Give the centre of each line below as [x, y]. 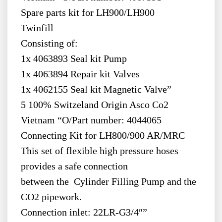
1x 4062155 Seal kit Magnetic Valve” [96, 90]
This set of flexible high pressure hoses [99, 151]
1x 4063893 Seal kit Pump [74, 59]
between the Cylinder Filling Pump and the [108, 182]
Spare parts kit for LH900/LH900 [87, 13]
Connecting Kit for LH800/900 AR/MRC [103, 136]
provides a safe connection [74, 166]
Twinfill [37, 28]
